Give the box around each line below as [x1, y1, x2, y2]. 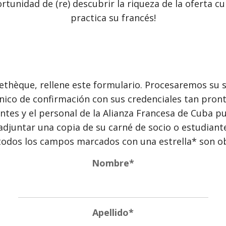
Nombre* [92, 156, 134, 169]
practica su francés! [70, 11, 156, 24]
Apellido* [92, 206, 134, 218]
